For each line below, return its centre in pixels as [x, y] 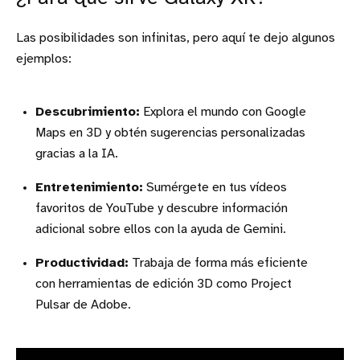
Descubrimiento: [88, 112]
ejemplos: [44, 59]
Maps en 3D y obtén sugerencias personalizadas [170, 133]
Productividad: [82, 264]
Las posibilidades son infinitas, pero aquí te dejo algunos [176, 39]
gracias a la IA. [77, 154]
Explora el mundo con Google [223, 112]
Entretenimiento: [89, 188]
